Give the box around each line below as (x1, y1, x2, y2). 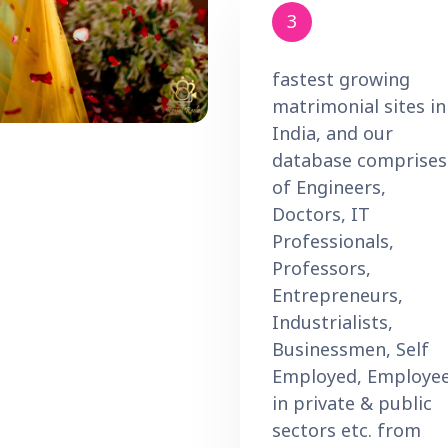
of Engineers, (272, 174, 386, 199)
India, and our (272, 120, 393, 145)
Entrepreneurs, (272, 282, 403, 307)
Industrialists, (272, 309, 393, 334)
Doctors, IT (272, 201, 370, 226)
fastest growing (272, 66, 410, 91)
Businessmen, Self (272, 336, 429, 361)
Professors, (272, 255, 371, 280)
